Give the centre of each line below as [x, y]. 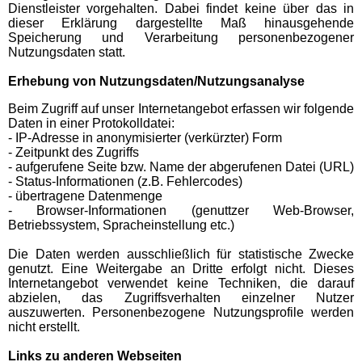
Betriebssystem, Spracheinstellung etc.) [121, 225]
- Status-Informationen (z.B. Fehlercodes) [125, 182]
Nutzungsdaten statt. [67, 53]
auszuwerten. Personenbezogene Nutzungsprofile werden [181, 313]
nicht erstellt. [44, 327]
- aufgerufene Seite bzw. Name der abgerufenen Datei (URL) [181, 167]
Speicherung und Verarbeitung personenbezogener [181, 38]
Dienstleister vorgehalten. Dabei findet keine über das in [181, 9]
